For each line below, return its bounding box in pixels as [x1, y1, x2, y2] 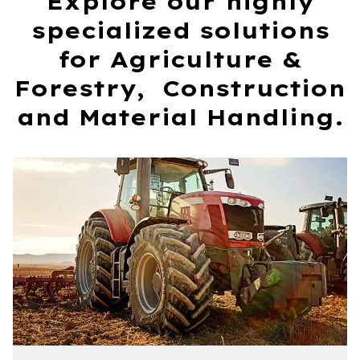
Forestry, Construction [14, 74, 346, 102]
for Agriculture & [58, 45, 302, 73]
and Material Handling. [16, 103, 344, 131]
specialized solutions [31, 16, 329, 44]
